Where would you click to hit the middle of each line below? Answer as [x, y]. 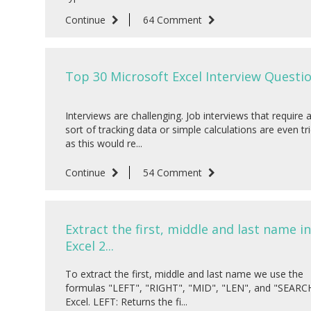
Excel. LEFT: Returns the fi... [126, 302]
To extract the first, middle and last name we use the [184, 274]
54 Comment [174, 173]
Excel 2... [89, 246]
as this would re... [103, 144]
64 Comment [174, 20]
